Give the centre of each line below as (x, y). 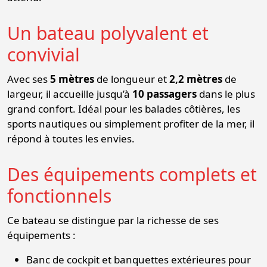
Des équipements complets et (132, 174)
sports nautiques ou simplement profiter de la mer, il (131, 123)
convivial (44, 54)
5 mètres (72, 79)
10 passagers (164, 94)
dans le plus (226, 94)
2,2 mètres (196, 79)
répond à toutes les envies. (71, 138)
